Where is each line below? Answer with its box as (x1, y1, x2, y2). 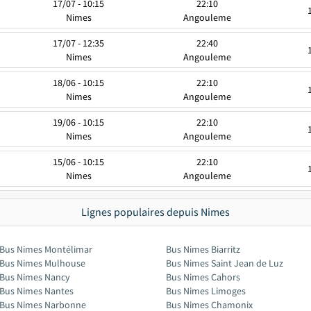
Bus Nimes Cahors (166, 271, 240, 283)
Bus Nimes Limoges (166, 285, 246, 297)
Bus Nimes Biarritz (166, 243, 240, 255)
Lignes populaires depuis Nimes (81, 205, 230, 219)
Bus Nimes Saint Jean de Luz (166, 257, 283, 269)
